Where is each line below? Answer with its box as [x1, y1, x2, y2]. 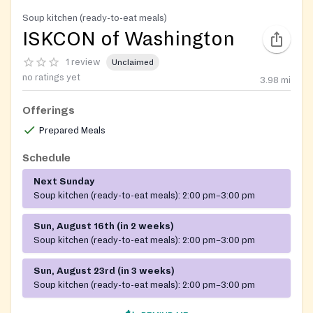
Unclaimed [112, 57, 154, 67]
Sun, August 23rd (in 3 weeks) [34, 266, 175, 277]
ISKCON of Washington [22, 29, 235, 50]
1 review [66, 57, 101, 67]
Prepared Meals [39, 126, 105, 136]
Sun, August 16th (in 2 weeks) [34, 221, 174, 232]
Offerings [22, 105, 75, 117]
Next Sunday [34, 177, 95, 187]
